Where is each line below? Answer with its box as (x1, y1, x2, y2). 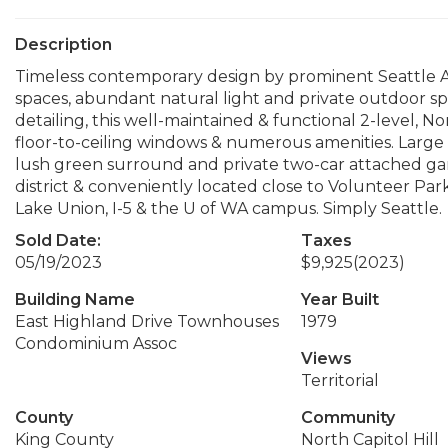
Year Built (300, 290, 379, 309)
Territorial (300, 371, 379, 390)
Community (300, 408, 395, 427)
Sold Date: (15, 231, 101, 250)
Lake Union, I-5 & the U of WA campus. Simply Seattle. (15, 199, 442, 218)
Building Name (15, 290, 135, 309)
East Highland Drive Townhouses (15, 312, 279, 331)
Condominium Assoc (15, 334, 177, 353)
